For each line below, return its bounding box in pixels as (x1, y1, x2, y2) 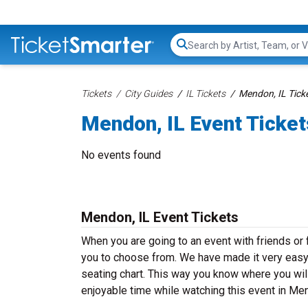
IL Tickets (186, 88, 225, 99)
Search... (187, 45, 226, 58)
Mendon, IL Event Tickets (81, 209, 239, 225)
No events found (81, 148, 161, 162)
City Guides (124, 88, 173, 99)
